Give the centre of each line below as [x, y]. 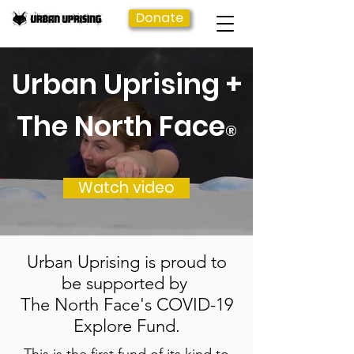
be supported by [126, 283]
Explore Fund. [126, 326]
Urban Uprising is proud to [126, 262]
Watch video [126, 188]
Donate [159, 18]
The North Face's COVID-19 [126, 305]
